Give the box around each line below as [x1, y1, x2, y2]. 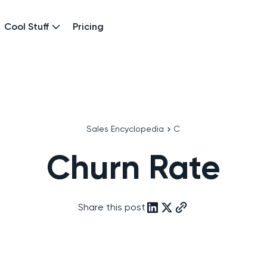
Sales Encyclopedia [86, 124, 164, 133]
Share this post [78, 201, 146, 213]
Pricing [73, 21, 104, 32]
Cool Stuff [4, 21, 49, 32]
